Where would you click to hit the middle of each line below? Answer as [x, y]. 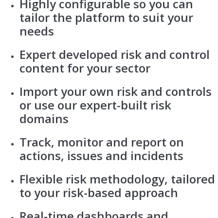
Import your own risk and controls [116, 91]
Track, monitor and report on [102, 142]
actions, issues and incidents [101, 155]
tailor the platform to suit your [106, 17]
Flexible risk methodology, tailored [117, 179]
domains [44, 118]
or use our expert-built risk [95, 105]
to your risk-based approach [99, 192]
